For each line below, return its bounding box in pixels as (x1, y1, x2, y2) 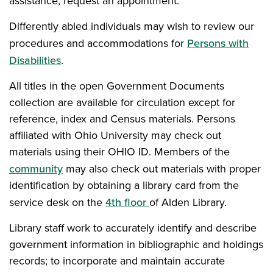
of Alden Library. (149, 194, 227, 210)
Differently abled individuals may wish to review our (9, 18, 254, 34)
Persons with (187, 35, 249, 51)
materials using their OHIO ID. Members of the (9, 144, 230, 160)
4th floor (105, 194, 149, 210)
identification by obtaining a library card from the (9, 177, 239, 193)
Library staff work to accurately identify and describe (9, 220, 257, 236)
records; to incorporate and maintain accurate (9, 253, 225, 269)
